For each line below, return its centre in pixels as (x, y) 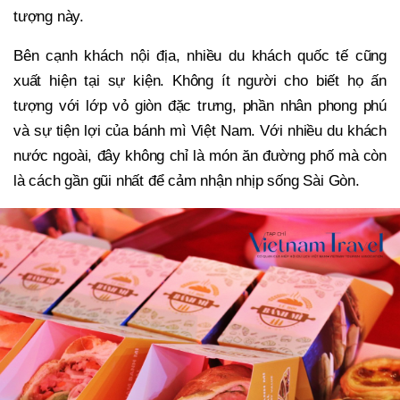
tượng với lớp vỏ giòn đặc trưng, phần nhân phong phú (200, 106)
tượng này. (49, 17)
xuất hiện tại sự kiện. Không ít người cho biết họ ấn (200, 81)
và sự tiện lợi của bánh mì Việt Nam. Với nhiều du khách (200, 131)
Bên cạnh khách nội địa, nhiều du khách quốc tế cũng (200, 56)
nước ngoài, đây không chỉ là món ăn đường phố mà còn (200, 156)
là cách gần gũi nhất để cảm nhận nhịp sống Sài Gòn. (187, 181)
